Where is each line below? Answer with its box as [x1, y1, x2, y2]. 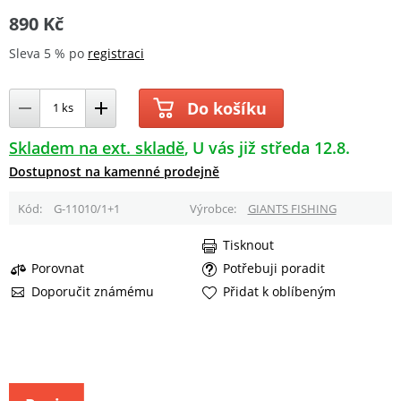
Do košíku [187, 97, 267, 119]
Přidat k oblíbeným [223, 283, 336, 301]
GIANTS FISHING [247, 200, 337, 217]
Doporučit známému [31, 283, 154, 301]
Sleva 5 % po [9, 44, 88, 62]
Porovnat [31, 260, 84, 277]
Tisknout [223, 236, 274, 254]
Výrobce [189, 200, 234, 217]
